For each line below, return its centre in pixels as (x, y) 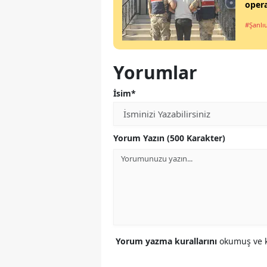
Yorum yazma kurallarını (167, 241)
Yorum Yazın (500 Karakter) (169, 138)
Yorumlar (155, 73)
